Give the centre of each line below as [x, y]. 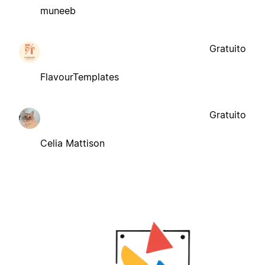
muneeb [58, 10]
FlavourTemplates [80, 77]
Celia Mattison [72, 143]
